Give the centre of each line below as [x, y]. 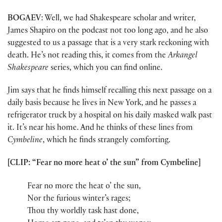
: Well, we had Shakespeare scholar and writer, [118, 19]
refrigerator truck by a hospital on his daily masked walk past [110, 116]
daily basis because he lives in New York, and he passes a [102, 104]
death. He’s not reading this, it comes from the [88, 56]
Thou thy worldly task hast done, [83, 212]
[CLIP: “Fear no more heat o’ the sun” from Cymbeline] [104, 164]
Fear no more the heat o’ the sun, [84, 187]
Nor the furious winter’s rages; [79, 199]
